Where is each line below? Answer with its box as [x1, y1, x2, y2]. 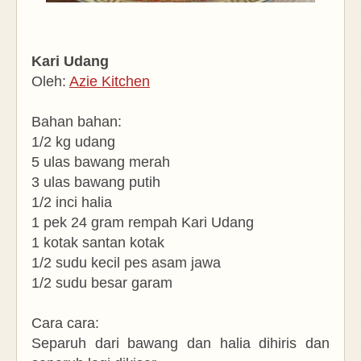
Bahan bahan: [31, 114, 122, 131]
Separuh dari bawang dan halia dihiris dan [31, 335, 330, 352]
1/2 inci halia [31, 194, 112, 211]
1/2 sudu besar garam [31, 275, 176, 292]
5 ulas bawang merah [31, 154, 170, 171]
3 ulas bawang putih [31, 174, 160, 191]
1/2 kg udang [31, 134, 115, 151]
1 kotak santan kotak [31, 234, 164, 251]
